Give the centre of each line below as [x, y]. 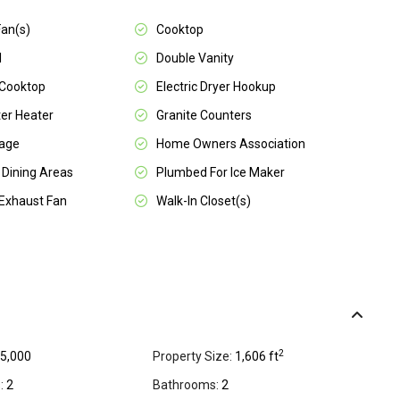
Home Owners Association [231, 144]
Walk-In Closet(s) [204, 201]
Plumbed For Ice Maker [221, 173]
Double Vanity [195, 58]
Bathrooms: [186, 385]
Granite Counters [204, 116]
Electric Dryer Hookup [216, 87]
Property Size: [192, 357]
